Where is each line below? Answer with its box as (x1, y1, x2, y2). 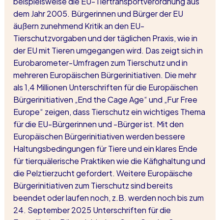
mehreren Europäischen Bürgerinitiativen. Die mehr (13, 67, 198, 81)
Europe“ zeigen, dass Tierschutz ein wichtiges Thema (13, 104, 207, 118)
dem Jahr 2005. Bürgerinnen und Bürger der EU (13, 6, 185, 20)
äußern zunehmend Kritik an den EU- (13, 18, 144, 32)
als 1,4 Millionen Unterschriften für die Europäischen (13, 80, 199, 93)
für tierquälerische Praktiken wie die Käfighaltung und (13, 153, 207, 167)
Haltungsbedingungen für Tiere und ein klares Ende (13, 141, 199, 155)
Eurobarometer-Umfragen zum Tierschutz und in (13, 55, 189, 69)
